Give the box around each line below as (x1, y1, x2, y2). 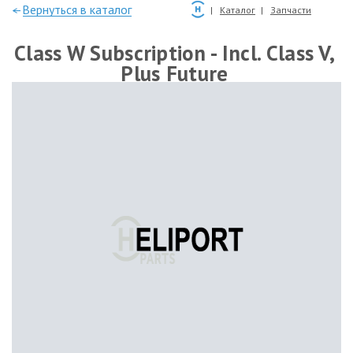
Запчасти (270, 4, 311, 16)
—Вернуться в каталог (12, 2, 132, 17)
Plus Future (121, 60, 229, 87)
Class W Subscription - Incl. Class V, (13, 39, 336, 66)
